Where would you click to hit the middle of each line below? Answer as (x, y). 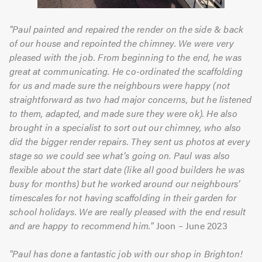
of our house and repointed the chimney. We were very (122, 43)
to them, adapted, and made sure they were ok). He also (123, 113)
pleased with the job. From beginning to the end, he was (126, 57)
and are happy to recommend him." (82, 225)
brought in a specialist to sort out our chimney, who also (125, 127)
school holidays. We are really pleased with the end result (128, 211)
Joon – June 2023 (190, 225)
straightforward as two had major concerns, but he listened (131, 99)
